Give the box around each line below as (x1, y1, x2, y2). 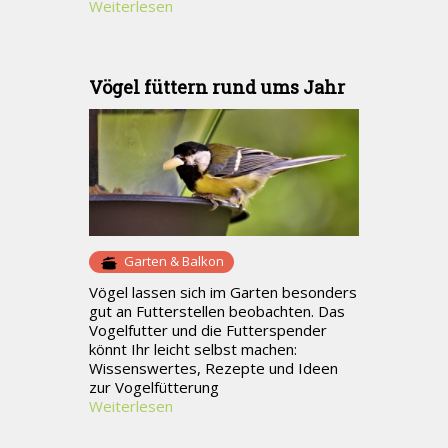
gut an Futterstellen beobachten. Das (89, 301, 345, 322)
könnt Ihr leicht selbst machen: (89, 339, 297, 360)
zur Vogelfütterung (89, 377, 219, 398)
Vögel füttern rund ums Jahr (89, 74, 345, 99)
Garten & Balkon (124, 252, 224, 271)
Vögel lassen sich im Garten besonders (89, 282, 357, 303)
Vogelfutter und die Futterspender (89, 320, 327, 341)
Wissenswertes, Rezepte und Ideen (89, 358, 338, 379)
